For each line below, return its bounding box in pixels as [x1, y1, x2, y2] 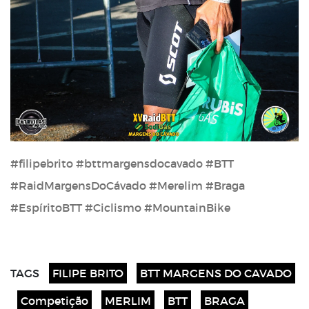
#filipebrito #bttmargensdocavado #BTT [10, 157, 234, 171]
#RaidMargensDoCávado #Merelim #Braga [10, 179, 245, 193]
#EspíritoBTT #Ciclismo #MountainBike [10, 201, 233, 215]
